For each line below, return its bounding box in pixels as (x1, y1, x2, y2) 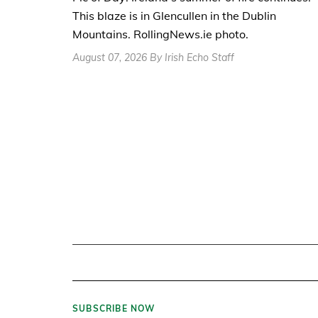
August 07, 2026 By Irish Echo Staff (72, 51, 234, 65)
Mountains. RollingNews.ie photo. (72, 27, 248, 42)
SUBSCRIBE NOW (72, 302, 155, 314)
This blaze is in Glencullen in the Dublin (72, 9, 276, 23)
